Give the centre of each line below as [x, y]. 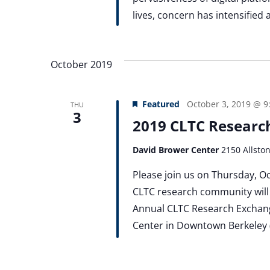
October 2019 [81, 64]
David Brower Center [177, 149]
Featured [161, 104]
